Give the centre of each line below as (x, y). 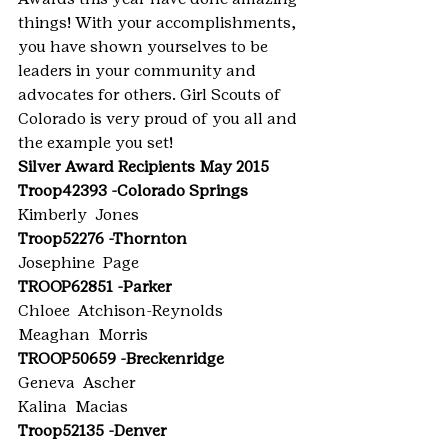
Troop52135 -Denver (92, 430)
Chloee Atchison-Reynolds (120, 310)
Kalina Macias (73, 406)
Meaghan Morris (83, 334)
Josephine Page (78, 262)
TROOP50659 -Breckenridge (121, 358)
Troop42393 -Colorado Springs (133, 190)
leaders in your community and (139, 70)
